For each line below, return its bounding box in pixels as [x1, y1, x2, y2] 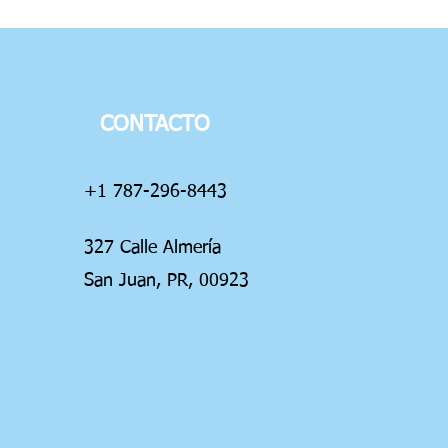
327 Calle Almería [84, 239, 221, 257]
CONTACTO [99, 114, 210, 136]
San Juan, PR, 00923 [84, 272, 249, 290]
